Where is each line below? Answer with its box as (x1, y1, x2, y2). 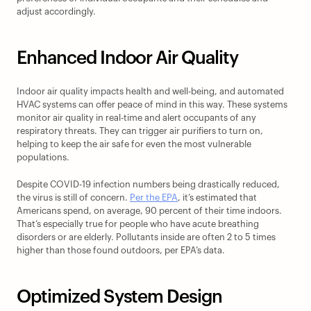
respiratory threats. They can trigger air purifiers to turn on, (17, 126, 263, 135)
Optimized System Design (17, 288, 223, 306)
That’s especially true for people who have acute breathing (17, 219, 259, 228)
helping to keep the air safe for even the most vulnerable (17, 140, 251, 149)
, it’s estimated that (178, 193, 257, 202)
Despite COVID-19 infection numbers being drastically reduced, (17, 180, 280, 189)
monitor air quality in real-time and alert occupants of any (17, 113, 256, 122)
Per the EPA (130, 193, 178, 202)
